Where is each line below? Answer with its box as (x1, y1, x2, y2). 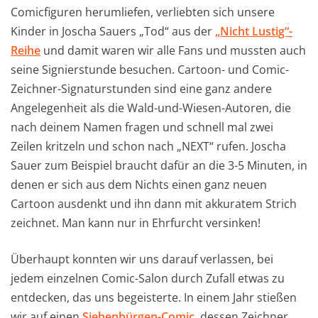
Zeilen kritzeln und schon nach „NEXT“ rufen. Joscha (11, 138, 286, 154)
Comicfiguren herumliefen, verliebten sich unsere (11, 4, 275, 20)
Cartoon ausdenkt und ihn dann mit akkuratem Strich (11, 195, 297, 212)
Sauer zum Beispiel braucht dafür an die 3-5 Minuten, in (11, 157, 307, 173)
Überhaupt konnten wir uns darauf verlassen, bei (11, 251, 273, 267)
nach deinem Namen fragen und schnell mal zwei (11, 119, 273, 135)
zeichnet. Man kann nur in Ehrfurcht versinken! (11, 214, 261, 231)
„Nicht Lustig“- (215, 23, 292, 39)
